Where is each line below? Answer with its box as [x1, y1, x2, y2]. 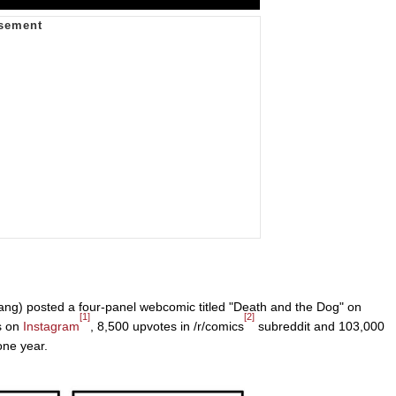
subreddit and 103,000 [255, 318, 385, 333]
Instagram [23, 318, 80, 333]
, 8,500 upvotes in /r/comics [90, 318, 244, 333]
